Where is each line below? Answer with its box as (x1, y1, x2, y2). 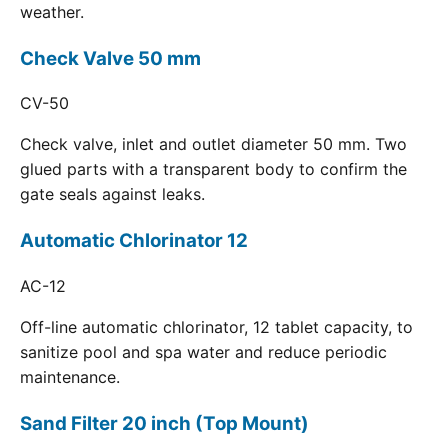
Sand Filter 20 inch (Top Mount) (20, 411, 309, 435)
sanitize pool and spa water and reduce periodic (20, 341, 387, 362)
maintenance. (20, 366, 120, 387)
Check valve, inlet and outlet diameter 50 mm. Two (20, 134, 407, 155)
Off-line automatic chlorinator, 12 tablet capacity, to (20, 316, 413, 337)
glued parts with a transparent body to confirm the (20, 159, 407, 180)
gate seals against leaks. (20, 184, 205, 205)
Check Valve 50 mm (20, 46, 201, 70)
